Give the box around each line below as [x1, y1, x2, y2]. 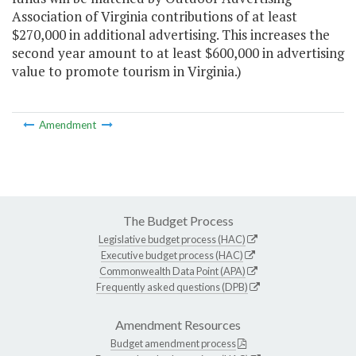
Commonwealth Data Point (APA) [99, 264, 246, 277]
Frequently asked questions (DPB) [96, 280, 248, 293]
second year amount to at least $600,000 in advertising [12, 44, 344, 63]
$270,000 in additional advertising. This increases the [12, 25, 330, 44]
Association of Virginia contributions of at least [12, 7, 297, 26]
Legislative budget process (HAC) [99, 232, 246, 246]
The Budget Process [122, 212, 234, 228]
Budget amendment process [110, 336, 236, 350]
